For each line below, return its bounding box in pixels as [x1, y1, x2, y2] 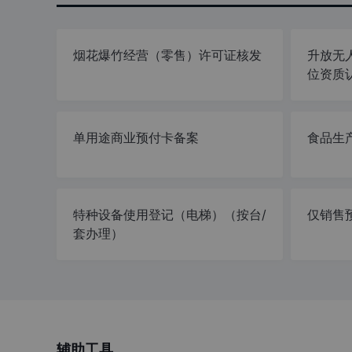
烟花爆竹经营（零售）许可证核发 [73, 47, 262, 64]
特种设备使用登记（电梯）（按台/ [73, 207, 267, 223]
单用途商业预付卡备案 [73, 130, 200, 146]
